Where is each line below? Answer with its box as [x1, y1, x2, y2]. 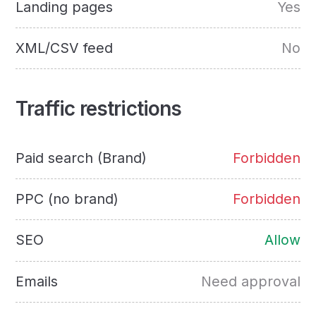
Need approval [200, 272, 300, 290]
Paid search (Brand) [16, 150, 147, 167]
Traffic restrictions [16, 97, 182, 121]
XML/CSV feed [16, 39, 114, 57]
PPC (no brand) [16, 190, 119, 208]
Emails [16, 272, 59, 290]
